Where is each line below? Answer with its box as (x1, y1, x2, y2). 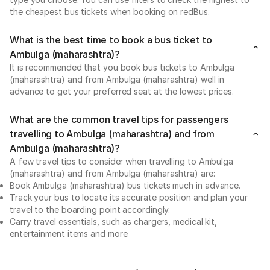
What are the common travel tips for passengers (10, 113, 228, 125)
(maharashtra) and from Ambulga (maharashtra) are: (10, 168, 215, 178)
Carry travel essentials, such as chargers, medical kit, (10, 216, 218, 227)
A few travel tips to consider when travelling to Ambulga (10, 155, 233, 166)
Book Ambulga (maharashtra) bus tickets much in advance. (10, 180, 243, 190)
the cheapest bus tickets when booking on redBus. (10, 6, 210, 17)
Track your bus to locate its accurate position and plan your (10, 192, 248, 202)
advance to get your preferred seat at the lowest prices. (10, 86, 234, 96)
